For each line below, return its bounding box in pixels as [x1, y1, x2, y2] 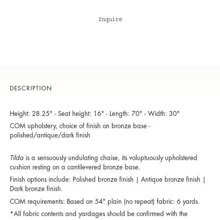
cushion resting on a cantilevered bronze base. [10, 164, 140, 170]
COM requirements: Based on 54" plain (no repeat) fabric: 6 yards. [10, 198, 200, 205]
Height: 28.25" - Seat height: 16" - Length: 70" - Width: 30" [10, 110, 182, 117]
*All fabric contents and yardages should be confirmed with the [10, 211, 188, 218]
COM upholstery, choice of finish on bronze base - [10, 123, 150, 130]
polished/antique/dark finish [10, 132, 90, 139]
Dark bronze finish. [10, 186, 63, 192]
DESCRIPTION [10, 85, 52, 92]
